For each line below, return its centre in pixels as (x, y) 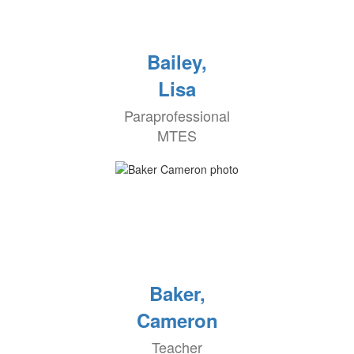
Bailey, (177, 62)
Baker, (177, 294)
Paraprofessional (177, 116)
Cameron (177, 320)
